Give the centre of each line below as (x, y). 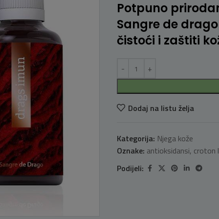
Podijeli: (130, 168)
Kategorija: (136, 138)
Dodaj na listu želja (161, 108)
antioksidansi (168, 151)
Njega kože (175, 138)
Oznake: (131, 151)
